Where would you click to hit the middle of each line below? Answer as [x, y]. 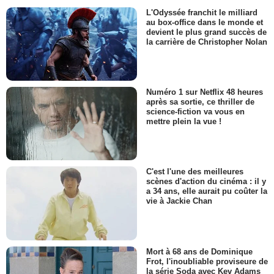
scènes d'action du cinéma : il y [206, 182]
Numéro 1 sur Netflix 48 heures [205, 92]
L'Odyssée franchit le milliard [202, 12]
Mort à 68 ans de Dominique [199, 251]
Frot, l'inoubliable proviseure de [207, 261]
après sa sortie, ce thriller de [200, 102]
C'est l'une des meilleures [195, 172]
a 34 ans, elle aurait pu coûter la [207, 191]
